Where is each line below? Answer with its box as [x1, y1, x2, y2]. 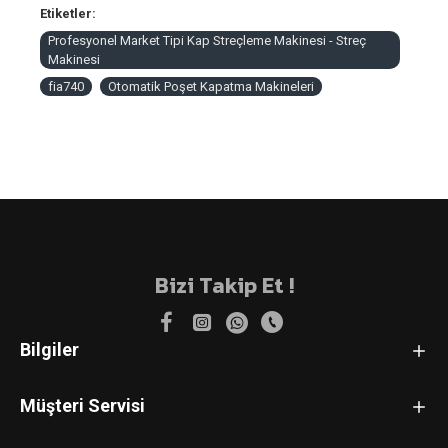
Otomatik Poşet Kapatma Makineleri [108, 79, 314, 94]
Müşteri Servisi [20, 395, 145, 416]
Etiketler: [40, 6, 96, 21]
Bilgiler [20, 339, 79, 360]
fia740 [48, 79, 84, 94]
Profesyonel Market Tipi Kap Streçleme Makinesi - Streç [48, 33, 366, 48]
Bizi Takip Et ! [154, 269, 294, 302]
